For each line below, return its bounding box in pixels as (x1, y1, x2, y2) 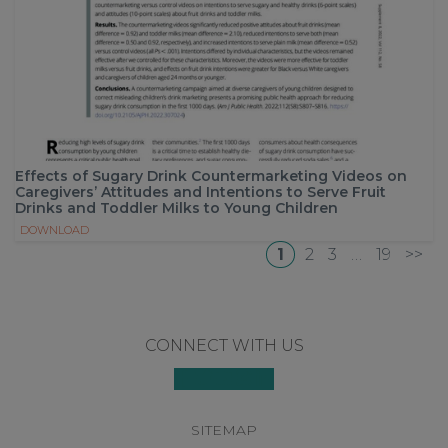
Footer (15, 335, 73, 358)
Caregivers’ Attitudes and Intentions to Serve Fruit (15, 182, 386, 201)
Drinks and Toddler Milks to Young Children (15, 198, 338, 217)
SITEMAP (191, 420, 257, 439)
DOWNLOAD (20, 222, 89, 237)
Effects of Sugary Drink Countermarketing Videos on (15, 166, 407, 185)
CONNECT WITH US (144, 336, 304, 356)
